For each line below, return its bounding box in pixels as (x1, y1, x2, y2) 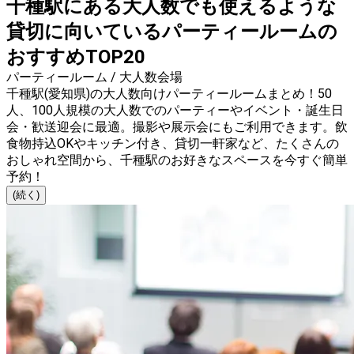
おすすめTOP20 (6, 46, 145, 69)
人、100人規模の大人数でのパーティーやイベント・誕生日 (6, 103, 344, 119)
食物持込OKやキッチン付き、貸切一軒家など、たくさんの (6, 136, 339, 152)
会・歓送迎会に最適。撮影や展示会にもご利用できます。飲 (6, 119, 348, 135)
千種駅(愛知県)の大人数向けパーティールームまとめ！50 (6, 86, 332, 102)
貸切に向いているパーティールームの (6, 21, 337, 43)
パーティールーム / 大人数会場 (6, 70, 183, 85)
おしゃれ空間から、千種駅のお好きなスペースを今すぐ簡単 (6, 153, 348, 168)
